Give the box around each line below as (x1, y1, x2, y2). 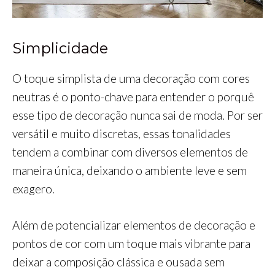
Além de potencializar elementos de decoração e (12, 217, 255, 232)
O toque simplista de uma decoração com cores (12, 71, 250, 86)
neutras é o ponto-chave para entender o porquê (12, 90, 254, 104)
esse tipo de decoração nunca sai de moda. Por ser (12, 108, 263, 123)
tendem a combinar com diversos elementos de (12, 145, 248, 160)
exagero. (12, 182, 55, 196)
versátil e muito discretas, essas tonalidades (12, 126, 231, 141)
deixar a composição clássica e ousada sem (12, 254, 225, 269)
